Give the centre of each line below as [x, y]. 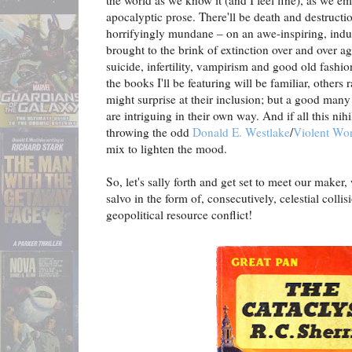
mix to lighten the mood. [167, 149]
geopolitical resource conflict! [179, 215]
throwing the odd [149, 132]
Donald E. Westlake [241, 132]
